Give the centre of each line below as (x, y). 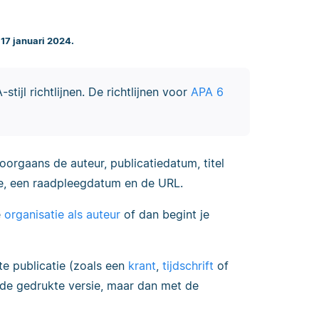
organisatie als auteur (62, 215)
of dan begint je (165, 215)
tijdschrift (188, 266)
